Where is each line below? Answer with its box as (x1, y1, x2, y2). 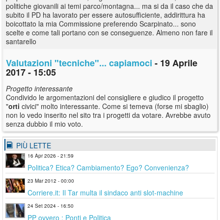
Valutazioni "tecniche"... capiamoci (6, 56, 152, 69)
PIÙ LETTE (14, 140, 51, 150)
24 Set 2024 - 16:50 (27, 202, 74, 209)
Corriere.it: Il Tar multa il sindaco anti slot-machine (27, 187, 183, 197)
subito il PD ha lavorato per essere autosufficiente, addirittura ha (6, 9, 205, 20)
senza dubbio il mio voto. (6, 118, 83, 129)
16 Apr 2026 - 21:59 (27, 152, 74, 159)
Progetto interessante (6, 83, 73, 93)
